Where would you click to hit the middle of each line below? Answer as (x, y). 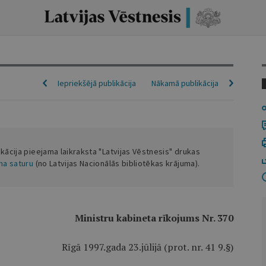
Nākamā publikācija (185, 83)
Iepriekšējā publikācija (96, 83)
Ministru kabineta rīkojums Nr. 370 (154, 218)
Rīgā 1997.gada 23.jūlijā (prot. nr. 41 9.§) (147, 247)
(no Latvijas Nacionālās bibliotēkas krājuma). (117, 163)
